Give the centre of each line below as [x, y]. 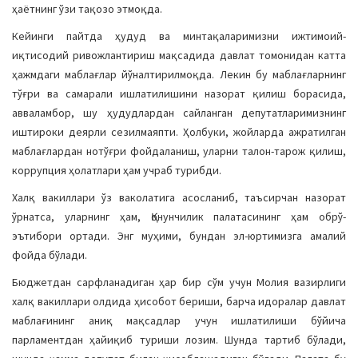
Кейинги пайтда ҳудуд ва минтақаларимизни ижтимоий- [179, 36]
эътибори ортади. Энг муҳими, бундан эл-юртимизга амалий [179, 236]
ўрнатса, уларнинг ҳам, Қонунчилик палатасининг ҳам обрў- [179, 217]
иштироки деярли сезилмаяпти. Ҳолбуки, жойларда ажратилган [179, 132]
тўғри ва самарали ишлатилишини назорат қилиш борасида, [179, 93]
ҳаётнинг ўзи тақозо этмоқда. [87, 9]
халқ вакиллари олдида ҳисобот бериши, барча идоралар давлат [179, 301]
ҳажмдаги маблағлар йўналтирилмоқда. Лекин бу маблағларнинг [179, 74]
